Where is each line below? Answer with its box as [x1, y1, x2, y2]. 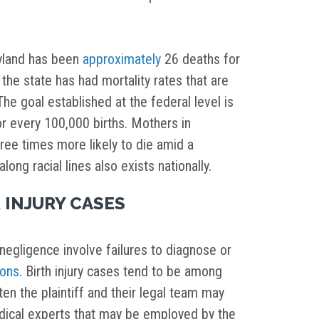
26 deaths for [161, 51, 240, 68]
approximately [83, 51, 161, 68]
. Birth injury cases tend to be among [19, 263, 222, 281]
